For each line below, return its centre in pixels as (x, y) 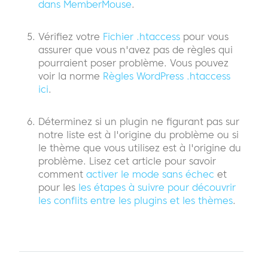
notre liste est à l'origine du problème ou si (138, 135)
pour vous (204, 37)
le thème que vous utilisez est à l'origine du (140, 148)
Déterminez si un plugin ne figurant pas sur (139, 122)
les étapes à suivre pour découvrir (157, 188)
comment (62, 174)
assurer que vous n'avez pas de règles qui (135, 50)
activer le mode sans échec (150, 174)
